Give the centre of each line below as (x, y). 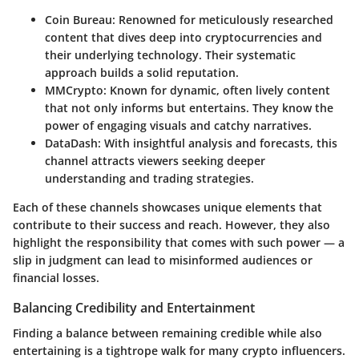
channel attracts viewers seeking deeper (155, 160)
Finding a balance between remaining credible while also (167, 333)
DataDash (71, 143)
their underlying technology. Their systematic (170, 54)
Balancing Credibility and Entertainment (134, 307)
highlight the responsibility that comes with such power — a (179, 242)
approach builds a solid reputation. (142, 72)
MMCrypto (74, 90)
